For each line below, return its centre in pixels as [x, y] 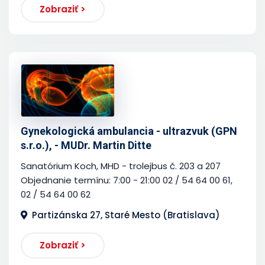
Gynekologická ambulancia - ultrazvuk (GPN [129, 131]
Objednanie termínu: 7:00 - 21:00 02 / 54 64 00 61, [127, 180]
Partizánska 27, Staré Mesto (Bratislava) [126, 215]
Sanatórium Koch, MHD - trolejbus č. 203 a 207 [121, 166]
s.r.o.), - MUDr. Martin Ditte [86, 145]
